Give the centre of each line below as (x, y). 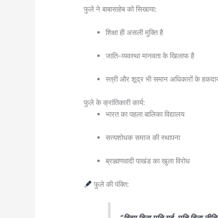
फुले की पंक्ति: (111, 184)
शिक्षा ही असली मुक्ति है (135, 33)
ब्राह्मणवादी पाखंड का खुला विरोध (148, 161)
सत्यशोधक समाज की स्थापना (143, 138)
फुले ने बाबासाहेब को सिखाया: (120, 9)
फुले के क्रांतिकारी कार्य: (115, 103)
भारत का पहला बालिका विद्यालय (145, 114)
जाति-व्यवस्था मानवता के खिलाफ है (150, 56)
